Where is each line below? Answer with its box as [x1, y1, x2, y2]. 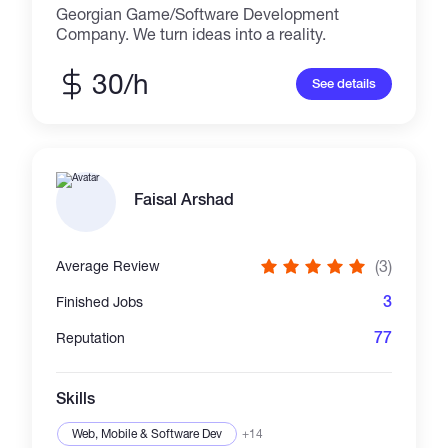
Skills [56, 388, 96, 409]
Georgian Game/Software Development [56, 4, 340, 23]
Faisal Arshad [134, 189, 235, 210]
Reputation [56, 329, 126, 346]
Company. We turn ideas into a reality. [56, 24, 327, 43]
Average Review [56, 257, 161, 274]
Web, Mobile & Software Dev [72, 426, 223, 441]
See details [311, 75, 376, 92]
